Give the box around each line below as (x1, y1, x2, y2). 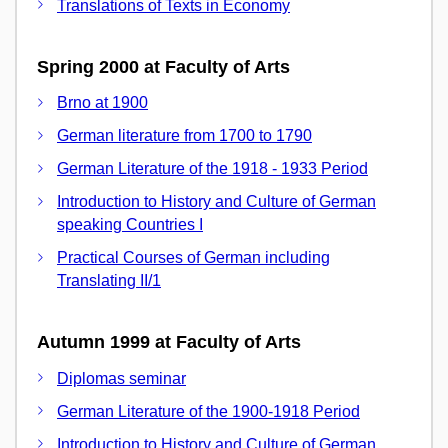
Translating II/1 (57, 272, 161, 290)
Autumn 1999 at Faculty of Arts (37, 332, 301, 353)
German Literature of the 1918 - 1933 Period (57, 160, 368, 178)
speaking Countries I (57, 216, 203, 234)
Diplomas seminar (57, 369, 186, 387)
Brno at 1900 (57, 94, 148, 112)
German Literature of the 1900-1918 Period (57, 402, 360, 420)
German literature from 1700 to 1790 (57, 127, 312, 145)
